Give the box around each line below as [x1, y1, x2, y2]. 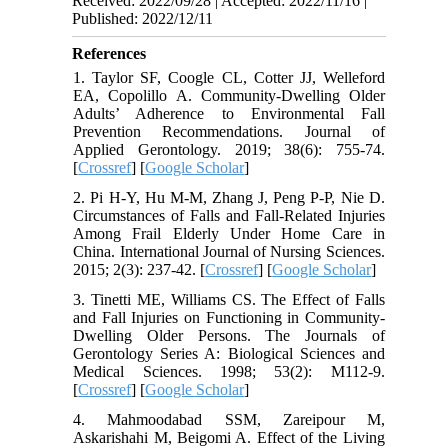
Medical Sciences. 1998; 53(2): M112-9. [73, 363, 385, 381]
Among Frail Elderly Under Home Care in [73, 225, 385, 243]
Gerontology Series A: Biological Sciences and [73, 345, 385, 363]
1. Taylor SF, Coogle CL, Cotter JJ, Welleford [73, 69, 385, 87]
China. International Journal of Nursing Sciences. [73, 243, 385, 261]
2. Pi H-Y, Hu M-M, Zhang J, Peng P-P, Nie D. [73, 189, 385, 207]
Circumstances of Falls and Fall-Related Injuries [73, 207, 385, 225]
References [72, 45, 147, 63]
